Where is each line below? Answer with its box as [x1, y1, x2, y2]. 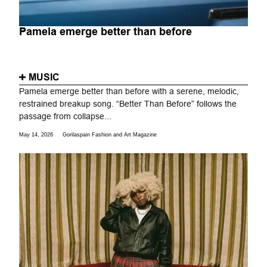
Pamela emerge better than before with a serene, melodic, [19, 86, 240, 96]
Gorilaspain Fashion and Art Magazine [63, 132, 157, 138]
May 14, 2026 [19, 132, 54, 138]
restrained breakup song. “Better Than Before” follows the [19, 98, 237, 108]
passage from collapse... [19, 111, 112, 121]
